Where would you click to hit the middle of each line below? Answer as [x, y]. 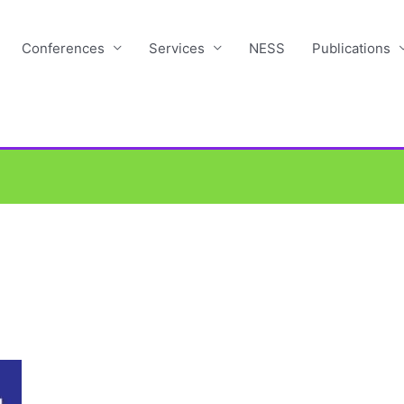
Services [177, 48]
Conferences [63, 48]
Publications [351, 48]
